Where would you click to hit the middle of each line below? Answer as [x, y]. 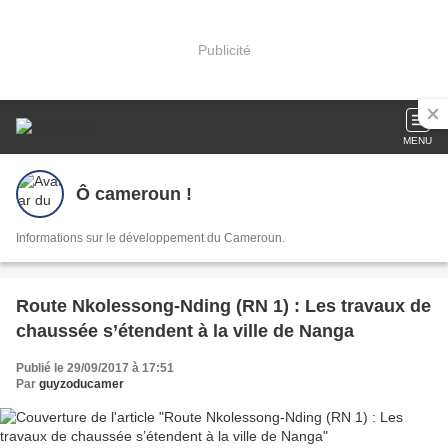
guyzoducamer [81, 384]
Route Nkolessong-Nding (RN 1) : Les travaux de [223, 306]
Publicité [224, 49]
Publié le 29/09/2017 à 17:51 [95, 368]
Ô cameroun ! [134, 193]
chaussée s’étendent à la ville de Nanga [185, 331]
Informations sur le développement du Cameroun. [150, 238]
